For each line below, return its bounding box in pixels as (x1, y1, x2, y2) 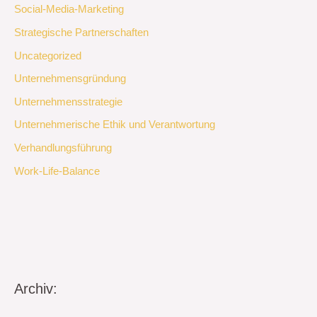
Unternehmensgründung (14, 73, 126, 85)
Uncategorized (14, 50, 81, 62)
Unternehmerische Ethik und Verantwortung (14, 119, 215, 131)
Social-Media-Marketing (14, 4, 124, 16)
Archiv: (14, 281, 57, 297)
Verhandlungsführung (14, 142, 112, 154)
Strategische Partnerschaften (14, 26, 149, 38)
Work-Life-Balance (14, 165, 100, 177)
